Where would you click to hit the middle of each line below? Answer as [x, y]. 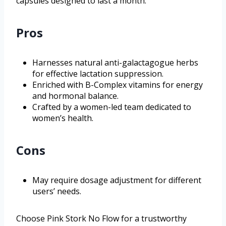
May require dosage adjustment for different [117, 180]
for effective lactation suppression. [98, 73]
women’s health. [63, 118]
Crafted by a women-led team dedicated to [112, 107]
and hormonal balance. [75, 96]
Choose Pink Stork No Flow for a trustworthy [101, 218]
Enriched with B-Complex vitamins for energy [118, 84]
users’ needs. [57, 191]
